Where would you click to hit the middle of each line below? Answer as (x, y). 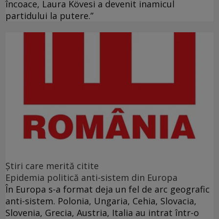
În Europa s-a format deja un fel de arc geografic (108, 189)
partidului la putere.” (49, 16)
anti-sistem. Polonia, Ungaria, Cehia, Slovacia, (101, 201)
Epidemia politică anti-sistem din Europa (91, 177)
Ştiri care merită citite (52, 165)
